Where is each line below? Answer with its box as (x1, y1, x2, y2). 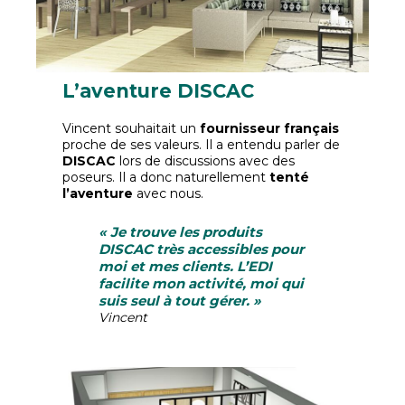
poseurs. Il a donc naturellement (62, 169, 270, 185)
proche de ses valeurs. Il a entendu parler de (62, 137, 341, 153)
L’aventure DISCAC (62, 80, 255, 102)
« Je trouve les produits (99, 223, 263, 240)
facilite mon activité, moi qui (99, 275, 305, 292)
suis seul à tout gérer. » (99, 292, 262, 309)
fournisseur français (200, 120, 340, 137)
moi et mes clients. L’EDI (99, 258, 273, 275)
